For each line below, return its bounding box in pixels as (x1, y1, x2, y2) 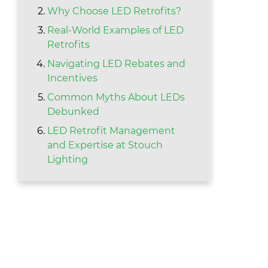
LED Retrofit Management (47, 125, 176, 137)
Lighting (47, 154, 89, 166)
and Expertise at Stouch (47, 139, 163, 151)
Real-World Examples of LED (47, 25, 184, 36)
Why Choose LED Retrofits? (47, 5, 182, 17)
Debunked (47, 106, 100, 118)
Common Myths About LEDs (47, 92, 185, 103)
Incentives (47, 72, 98, 84)
